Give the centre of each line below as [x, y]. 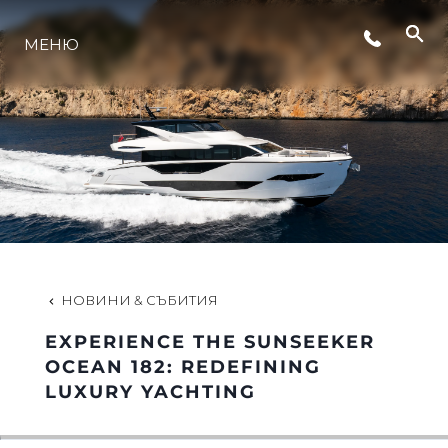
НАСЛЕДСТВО [224, 399]
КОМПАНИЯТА [224, 253]
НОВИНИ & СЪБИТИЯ [139, 299]
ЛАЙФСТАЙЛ [224, 107]
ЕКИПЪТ [224, 326]
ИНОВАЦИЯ [224, 180]
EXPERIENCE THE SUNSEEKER [209, 341]
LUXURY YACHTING [150, 391]
